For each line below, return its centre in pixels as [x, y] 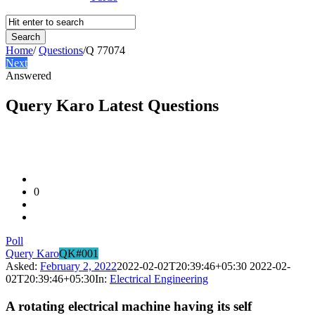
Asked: [21, 266]
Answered [28, 76]
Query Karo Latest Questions [112, 106]
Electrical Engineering [159, 279]
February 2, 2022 [78, 266]
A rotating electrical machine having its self [129, 306]
